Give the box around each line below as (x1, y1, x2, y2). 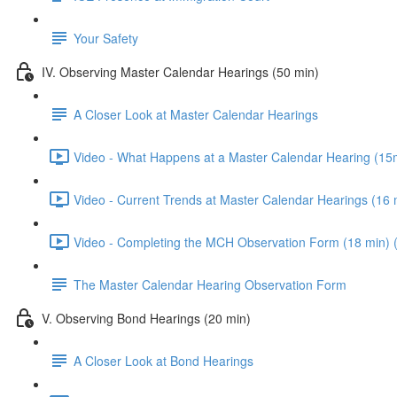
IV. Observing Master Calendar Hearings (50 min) (42, 62, 319, 81)
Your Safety (74, 28, 138, 47)
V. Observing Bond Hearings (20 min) (42, 308, 251, 327)
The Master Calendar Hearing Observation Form (74, 275, 346, 293)
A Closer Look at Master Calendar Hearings (74, 105, 318, 123)
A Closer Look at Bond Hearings (74, 351, 253, 370)
